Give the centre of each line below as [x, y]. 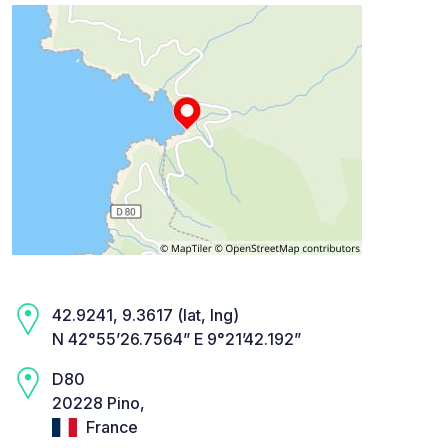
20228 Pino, [98, 403]
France [110, 427]
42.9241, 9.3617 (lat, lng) [145, 315]
